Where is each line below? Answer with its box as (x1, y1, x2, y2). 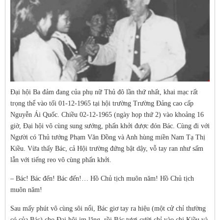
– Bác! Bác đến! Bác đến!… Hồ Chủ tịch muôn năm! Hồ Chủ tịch (10, 175, 194, 182)
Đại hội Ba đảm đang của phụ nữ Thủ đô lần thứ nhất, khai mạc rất (10, 88, 198, 96)
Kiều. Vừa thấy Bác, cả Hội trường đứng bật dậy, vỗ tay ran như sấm (10, 145, 203, 152)
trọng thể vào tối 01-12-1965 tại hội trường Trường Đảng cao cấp (10, 100, 193, 107)
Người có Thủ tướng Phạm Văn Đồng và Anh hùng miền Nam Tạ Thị (10, 134, 205, 141)
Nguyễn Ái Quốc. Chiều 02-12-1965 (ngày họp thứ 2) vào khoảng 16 (10, 111, 204, 118)
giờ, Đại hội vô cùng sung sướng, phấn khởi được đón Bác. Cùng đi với (10, 122, 210, 130)
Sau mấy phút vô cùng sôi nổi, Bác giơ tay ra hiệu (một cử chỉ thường (10, 205, 206, 212)
